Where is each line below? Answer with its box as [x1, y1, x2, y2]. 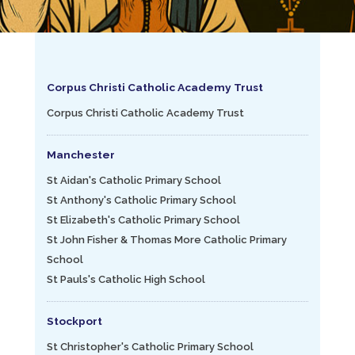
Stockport [47, 315, 102, 327]
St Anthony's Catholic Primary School [47, 194, 236, 206]
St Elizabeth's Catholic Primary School [47, 214, 240, 226]
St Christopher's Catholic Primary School [47, 341, 254, 353]
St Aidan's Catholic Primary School [47, 174, 221, 186]
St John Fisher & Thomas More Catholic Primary [47, 234, 287, 246]
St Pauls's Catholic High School [47, 273, 205, 285]
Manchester [47, 148, 115, 161]
